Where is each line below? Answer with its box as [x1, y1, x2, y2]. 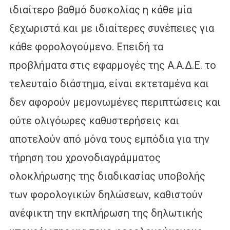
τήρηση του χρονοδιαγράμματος [9, 151, 161, 164]
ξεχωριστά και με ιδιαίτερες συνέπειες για [9, 22, 214, 34]
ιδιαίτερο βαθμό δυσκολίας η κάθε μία [9, 3, 192, 16]
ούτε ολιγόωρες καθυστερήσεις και [9, 114, 179, 127]
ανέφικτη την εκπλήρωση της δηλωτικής [9, 206, 203, 219]
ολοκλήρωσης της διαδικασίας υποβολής [9, 169, 205, 182]
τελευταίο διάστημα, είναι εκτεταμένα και [9, 77, 209, 90]
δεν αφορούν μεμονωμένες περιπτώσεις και [9, 95, 221, 108]
